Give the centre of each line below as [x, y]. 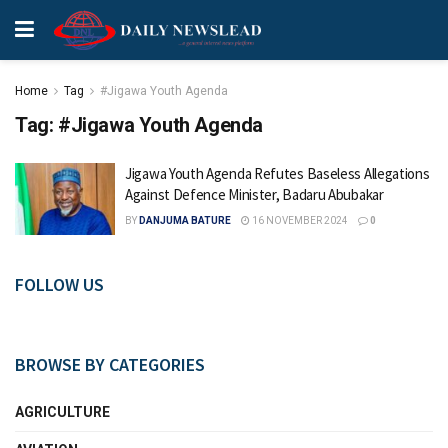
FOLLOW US [59, 284]
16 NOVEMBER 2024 [299, 220]
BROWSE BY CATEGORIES [110, 364]
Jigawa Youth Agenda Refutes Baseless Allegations [277, 173]
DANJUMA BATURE [185, 220]
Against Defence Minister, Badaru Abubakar [254, 194]
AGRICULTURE [62, 411]
